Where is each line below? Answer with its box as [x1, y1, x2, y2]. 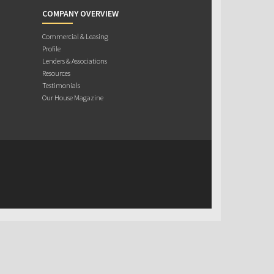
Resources [42, 68, 70, 78]
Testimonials [42, 81, 80, 90]
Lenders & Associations [42, 56, 107, 65]
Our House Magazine [42, 93, 103, 102]
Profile [42, 44, 61, 53]
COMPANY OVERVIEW [42, 8, 119, 19]
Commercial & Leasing [42, 32, 108, 41]
